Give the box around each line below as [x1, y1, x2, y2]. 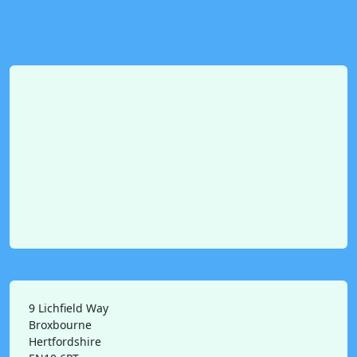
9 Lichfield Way [29, 300, 108, 316]
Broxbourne [29, 317, 92, 332]
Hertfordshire [29, 334, 101, 349]
